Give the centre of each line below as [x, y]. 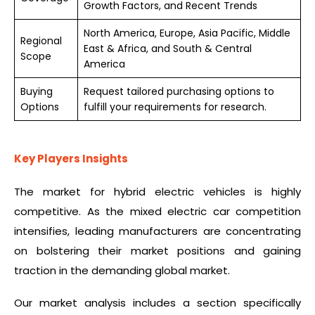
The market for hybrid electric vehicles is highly [157, 191]
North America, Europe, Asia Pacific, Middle [187, 33]
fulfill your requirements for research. [175, 107]
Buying [37, 91]
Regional [41, 40]
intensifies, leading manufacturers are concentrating [157, 231]
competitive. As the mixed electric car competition [157, 211]
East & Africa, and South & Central [168, 48]
